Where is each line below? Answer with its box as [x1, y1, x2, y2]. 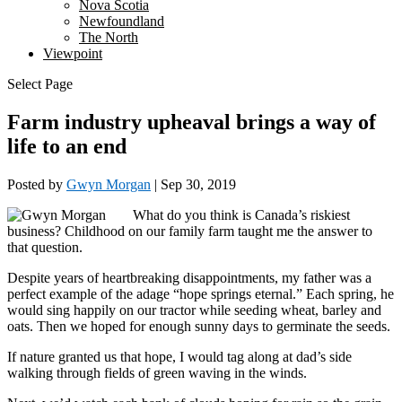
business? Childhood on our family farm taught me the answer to [7, 223, 372, 239]
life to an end [7, 134, 127, 158]
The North [79, 30, 138, 45]
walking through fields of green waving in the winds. [7, 364, 307, 380]
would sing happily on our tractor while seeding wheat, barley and [7, 301, 381, 318]
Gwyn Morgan [66, 176, 151, 192]
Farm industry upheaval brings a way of [7, 109, 376, 134]
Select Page [7, 76, 73, 92]
